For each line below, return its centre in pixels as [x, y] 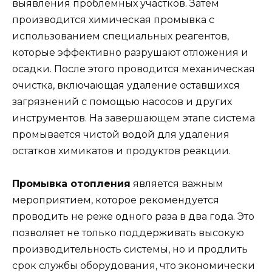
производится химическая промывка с [113, 20]
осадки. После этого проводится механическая [134, 69]
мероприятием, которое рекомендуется [116, 200]
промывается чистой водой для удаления [121, 135]
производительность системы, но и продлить [130, 250]
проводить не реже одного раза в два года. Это [133, 217]
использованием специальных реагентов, [121, 36]
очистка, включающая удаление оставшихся [126, 86]
